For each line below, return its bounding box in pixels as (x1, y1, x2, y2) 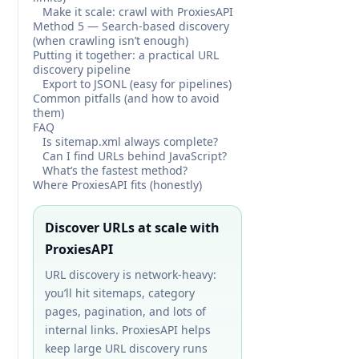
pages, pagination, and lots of (45, 304, 206, 319)
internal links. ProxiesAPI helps (45, 322, 211, 337)
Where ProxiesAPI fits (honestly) (33, 177, 202, 192)
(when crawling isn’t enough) (33, 33, 188, 48)
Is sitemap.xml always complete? (42, 134, 218, 149)
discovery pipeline (33, 62, 131, 77)
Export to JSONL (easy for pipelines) (42, 76, 232, 91)
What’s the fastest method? (42, 163, 188, 178)
